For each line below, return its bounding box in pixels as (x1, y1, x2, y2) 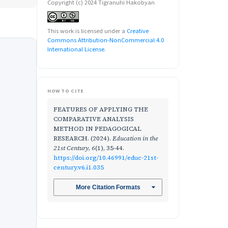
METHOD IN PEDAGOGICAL (53, 124, 141, 133)
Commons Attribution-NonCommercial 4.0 (47, 36, 164, 45)
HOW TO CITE (47, 87, 84, 95)
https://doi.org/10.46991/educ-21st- (53, 153, 158, 162)
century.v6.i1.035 (53, 163, 104, 172)
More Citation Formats (75, 183, 140, 191)
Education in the (112, 134, 158, 143)
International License (47, 45, 104, 54)
